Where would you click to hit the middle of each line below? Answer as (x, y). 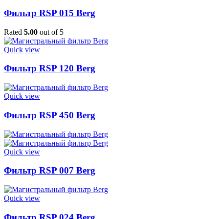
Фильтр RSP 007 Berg (50, 171)
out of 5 (51, 32)
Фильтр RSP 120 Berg (50, 68)
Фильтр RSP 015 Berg (50, 13)
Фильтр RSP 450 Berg (50, 115)
